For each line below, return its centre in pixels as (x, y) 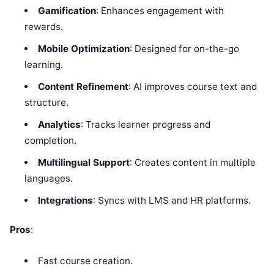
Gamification (67, 10)
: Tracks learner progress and (145, 124)
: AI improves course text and (192, 86)
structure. (47, 102)
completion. (51, 140)
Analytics (59, 124)
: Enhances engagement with (160, 10)
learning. (44, 64)
